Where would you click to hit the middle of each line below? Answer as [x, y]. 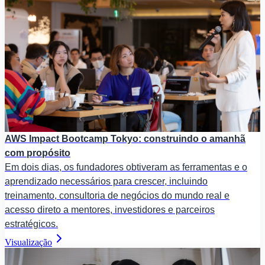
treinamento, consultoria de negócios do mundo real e [117, 195]
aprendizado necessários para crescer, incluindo [106, 181]
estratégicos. [31, 224]
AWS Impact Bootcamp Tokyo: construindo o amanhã [125, 138]
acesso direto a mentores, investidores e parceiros [110, 209]
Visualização [28, 242]
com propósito [38, 153]
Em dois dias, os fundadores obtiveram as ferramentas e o [126, 167]
